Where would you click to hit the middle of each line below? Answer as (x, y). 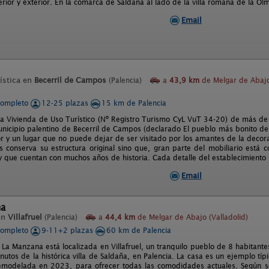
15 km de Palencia (134, 103)
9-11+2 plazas (68, 230)
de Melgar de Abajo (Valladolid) (192, 217)
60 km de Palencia (139, 230)
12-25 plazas (66, 103)
